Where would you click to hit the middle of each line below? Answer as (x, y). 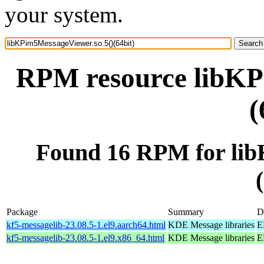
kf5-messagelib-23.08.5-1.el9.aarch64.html (86, 225)
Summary (186, 212)
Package (22, 212)
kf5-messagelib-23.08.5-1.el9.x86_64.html (85, 237)
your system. (64, 14)
